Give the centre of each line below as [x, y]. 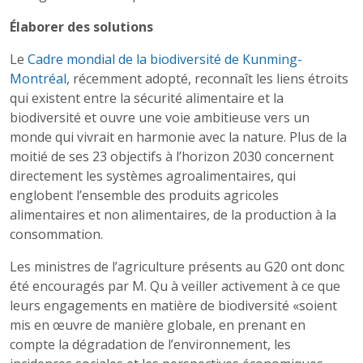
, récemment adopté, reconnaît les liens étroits [207, 79]
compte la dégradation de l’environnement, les [150, 344]
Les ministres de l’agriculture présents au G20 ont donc [177, 267]
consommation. [56, 234]
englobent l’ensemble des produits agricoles [144, 195]
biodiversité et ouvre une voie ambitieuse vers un [160, 117]
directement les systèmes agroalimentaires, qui [153, 176]
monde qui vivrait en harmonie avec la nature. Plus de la [178, 137]
